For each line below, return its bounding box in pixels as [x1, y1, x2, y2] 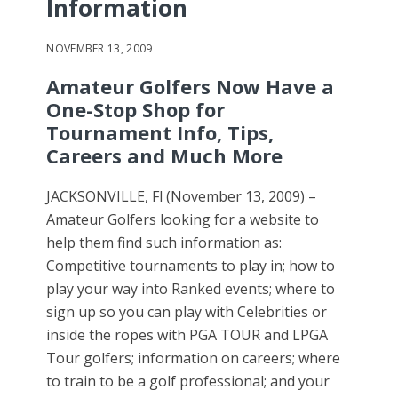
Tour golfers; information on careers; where [46, 348, 341, 369]
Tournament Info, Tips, [46, 119, 275, 147]
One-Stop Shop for [46, 96, 226, 123]
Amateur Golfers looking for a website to [46, 210, 320, 230]
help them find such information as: [46, 233, 283, 253]
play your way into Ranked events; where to [46, 279, 336, 299]
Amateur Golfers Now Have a [46, 73, 335, 100]
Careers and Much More [46, 142, 283, 170]
